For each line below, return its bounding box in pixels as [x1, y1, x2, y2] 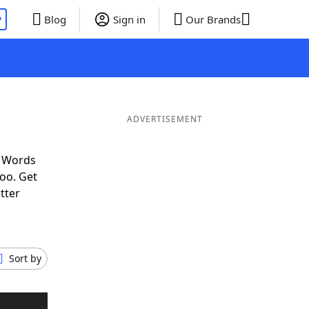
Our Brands [185, 12, 241, 26]
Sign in [112, 12, 146, 26]
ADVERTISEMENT [126, 113, 203, 125]
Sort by [9, 252, 41, 265]
